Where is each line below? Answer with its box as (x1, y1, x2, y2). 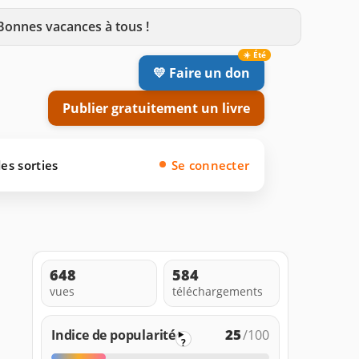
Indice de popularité (51, 325, 175, 344)
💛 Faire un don (153, 63, 250, 82)
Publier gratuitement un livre (63, 99, 250, 117)
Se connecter (171, 156, 250, 173)
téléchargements (172, 283, 263, 299)
